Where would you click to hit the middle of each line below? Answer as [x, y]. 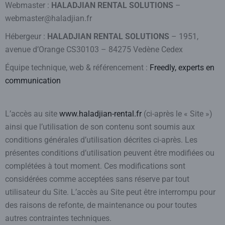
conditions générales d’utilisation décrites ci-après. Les [101, 140]
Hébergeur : [26, 36]
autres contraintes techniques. [58, 218]
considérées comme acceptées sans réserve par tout [97, 179]
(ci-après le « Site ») [177, 114]
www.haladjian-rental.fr [100, 114]
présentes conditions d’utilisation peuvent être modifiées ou [110, 153]
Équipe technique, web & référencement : [77, 68]
